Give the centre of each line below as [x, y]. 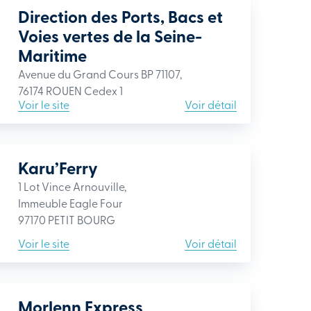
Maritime [52, 55]
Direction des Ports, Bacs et [120, 16]
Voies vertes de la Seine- [110, 36]
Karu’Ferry [58, 168]
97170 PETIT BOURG [67, 219]
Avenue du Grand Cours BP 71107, [100, 74]
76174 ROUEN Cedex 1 [70, 90]
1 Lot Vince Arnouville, [72, 186]
